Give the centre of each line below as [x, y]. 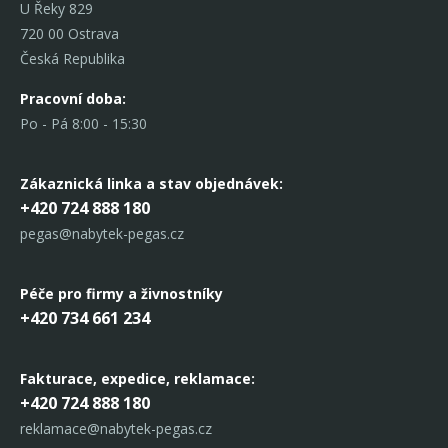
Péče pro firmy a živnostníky [121, 294]
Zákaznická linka [83, 184]
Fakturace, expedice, [97, 379]
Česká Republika [72, 59]
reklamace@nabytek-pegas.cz [116, 429]
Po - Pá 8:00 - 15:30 [83, 124]
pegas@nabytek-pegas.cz [102, 234]
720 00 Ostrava [69, 34]
